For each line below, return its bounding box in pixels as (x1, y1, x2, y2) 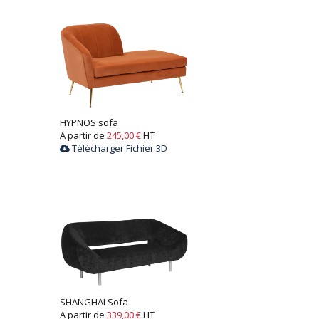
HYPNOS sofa (59, 116, 118, 129)
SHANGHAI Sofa (59, 296, 128, 308)
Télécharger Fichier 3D (69, 142, 167, 155)
